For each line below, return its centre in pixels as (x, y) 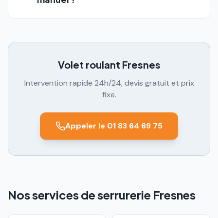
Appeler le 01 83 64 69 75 (114, 126)
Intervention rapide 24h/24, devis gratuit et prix (109, 83)
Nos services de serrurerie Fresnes (102, 195)
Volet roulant (89, 64)
